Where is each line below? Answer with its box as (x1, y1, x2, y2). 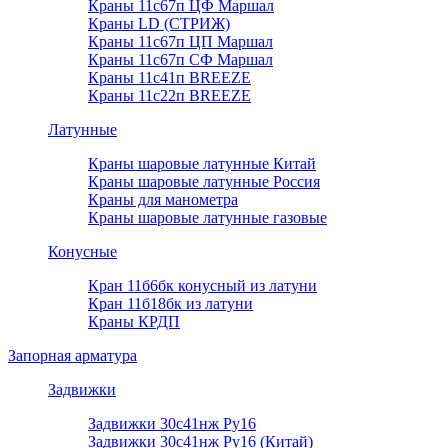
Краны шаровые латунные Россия (88, 173, 320, 191)
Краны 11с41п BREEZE (88, 69, 251, 87)
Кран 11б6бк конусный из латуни (88, 277, 317, 295)
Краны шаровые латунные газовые (88, 209, 327, 227)
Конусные (48, 243, 117, 261)
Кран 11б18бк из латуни (88, 295, 253, 313)
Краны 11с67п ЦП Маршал (88, 33, 273, 51)
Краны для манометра (88, 191, 238, 209)
